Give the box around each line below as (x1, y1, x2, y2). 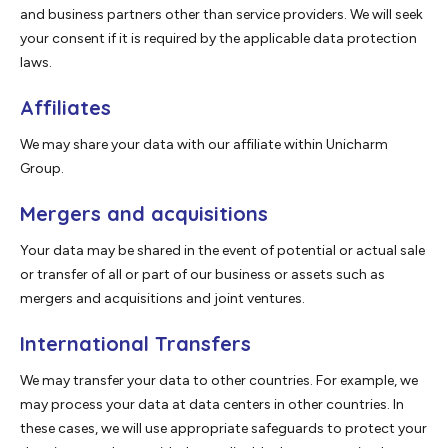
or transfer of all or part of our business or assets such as (20, 266, 385, 284)
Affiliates (20, 95, 111, 121)
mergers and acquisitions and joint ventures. (20, 290, 305, 308)
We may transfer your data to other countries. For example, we (20, 372, 418, 390)
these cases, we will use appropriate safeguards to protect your (20, 420, 427, 438)
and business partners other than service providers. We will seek (20, 6, 423, 24)
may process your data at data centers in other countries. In (20, 396, 404, 414)
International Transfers (20, 331, 251, 357)
